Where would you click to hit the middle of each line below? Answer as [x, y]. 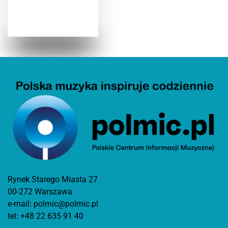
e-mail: [21, 204]
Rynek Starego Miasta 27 [53, 179]
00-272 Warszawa [40, 191]
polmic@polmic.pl [66, 204]
